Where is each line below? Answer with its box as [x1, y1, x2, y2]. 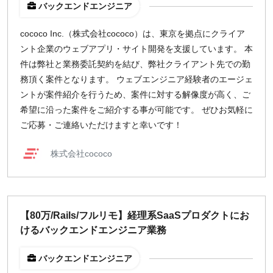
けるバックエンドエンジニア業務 [20, 225, 166, 235]
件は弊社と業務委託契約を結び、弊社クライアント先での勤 [20, 59, 250, 69]
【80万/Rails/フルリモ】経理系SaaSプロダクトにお [20, 210, 249, 221]
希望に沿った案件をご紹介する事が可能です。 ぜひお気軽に [20, 105, 253, 115]
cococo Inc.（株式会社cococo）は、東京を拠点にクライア [20, 29, 245, 38]
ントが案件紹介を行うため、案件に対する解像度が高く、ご [20, 90, 250, 99]
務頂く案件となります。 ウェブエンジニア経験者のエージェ [20, 74, 253, 84]
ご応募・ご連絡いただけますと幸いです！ [20, 120, 182, 130]
